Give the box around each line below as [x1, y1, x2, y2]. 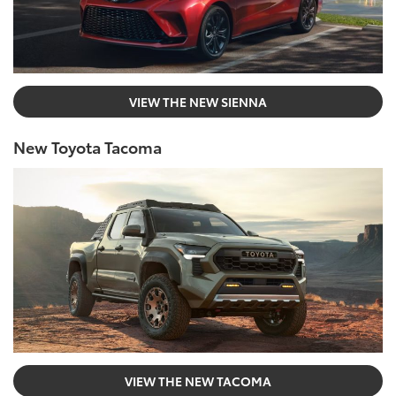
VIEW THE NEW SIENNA [129, 92, 267, 110]
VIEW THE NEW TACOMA [125, 371, 271, 390]
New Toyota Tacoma [13, 134, 162, 158]
